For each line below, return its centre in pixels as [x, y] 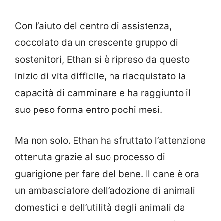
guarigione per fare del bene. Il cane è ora [107, 174]
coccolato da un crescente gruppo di [96, 42]
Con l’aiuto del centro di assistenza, [93, 26]
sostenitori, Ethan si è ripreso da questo [102, 59]
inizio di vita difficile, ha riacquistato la [100, 76]
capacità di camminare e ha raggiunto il [103, 93]
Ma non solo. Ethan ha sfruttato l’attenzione [110, 141]
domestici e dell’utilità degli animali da [100, 208]
